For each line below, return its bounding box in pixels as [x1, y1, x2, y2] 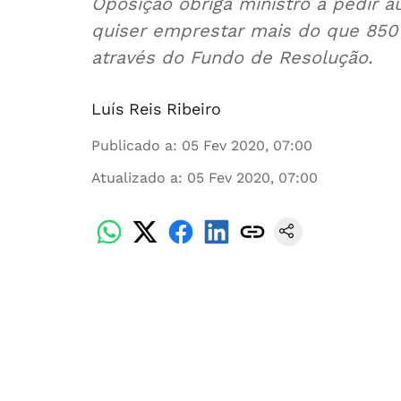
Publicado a [91, 137, 173, 154]
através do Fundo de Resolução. [91, 47, 372, 68]
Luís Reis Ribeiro [91, 99, 221, 118]
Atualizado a [91, 169, 178, 186]
